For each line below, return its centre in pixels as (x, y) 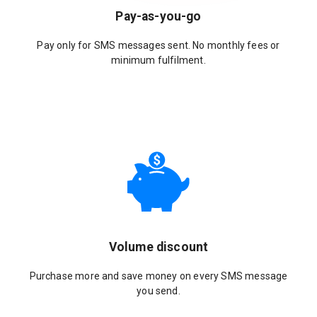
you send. (158, 290)
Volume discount (158, 247)
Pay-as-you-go (158, 17)
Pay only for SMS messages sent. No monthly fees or (158, 45)
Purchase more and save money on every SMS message (158, 276)
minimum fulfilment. (158, 60)
